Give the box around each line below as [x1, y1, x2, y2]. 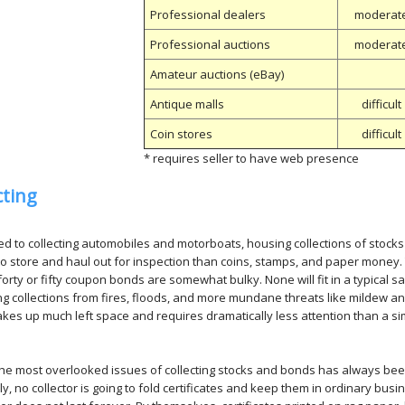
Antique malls [150, 96, 224, 112]
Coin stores [150, 126, 212, 142]
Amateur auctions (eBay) [150, 66, 284, 82]
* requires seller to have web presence [144, 150, 359, 166]
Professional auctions [150, 36, 270, 52]
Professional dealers [150, 6, 266, 23]
